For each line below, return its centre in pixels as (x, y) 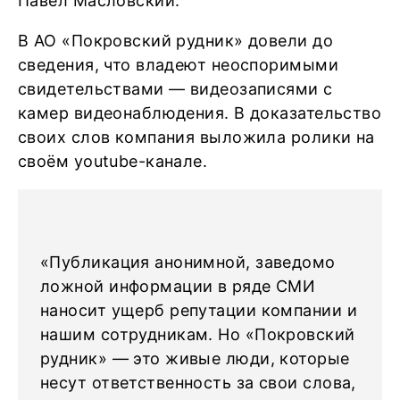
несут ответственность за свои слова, (198, 383)
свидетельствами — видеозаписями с (175, 89)
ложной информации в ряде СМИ (178, 286)
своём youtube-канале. (113, 161)
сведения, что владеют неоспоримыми (178, 65)
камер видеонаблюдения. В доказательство (200, 113)
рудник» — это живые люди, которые (195, 358)
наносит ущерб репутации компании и (199, 310)
